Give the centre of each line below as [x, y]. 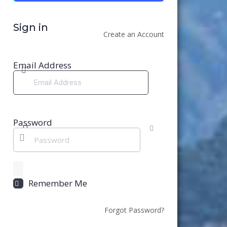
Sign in [31, 28]
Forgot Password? [134, 210]
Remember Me [58, 183]
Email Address [42, 65]
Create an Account [134, 34]
